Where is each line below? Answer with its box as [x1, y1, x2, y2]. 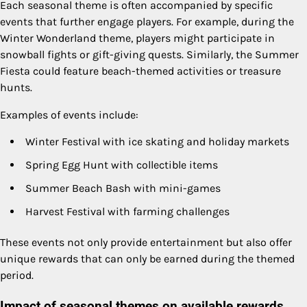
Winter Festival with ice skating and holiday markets [25, 134, 289, 148]
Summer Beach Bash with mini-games [25, 181, 221, 195]
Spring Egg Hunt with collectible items [25, 158, 218, 171]
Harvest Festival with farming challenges [25, 204, 230, 218]
